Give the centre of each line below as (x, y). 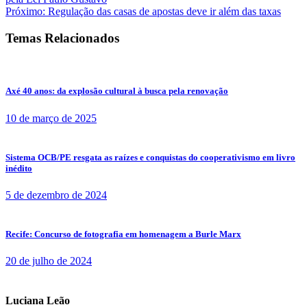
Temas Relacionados (62, 38)
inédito (19, 168)
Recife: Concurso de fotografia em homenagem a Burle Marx (123, 234)
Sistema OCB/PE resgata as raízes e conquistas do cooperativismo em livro (150, 157)
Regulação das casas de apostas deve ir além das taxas (164, 11)
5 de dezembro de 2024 (56, 195)
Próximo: (25, 11)
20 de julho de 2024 (49, 261)
